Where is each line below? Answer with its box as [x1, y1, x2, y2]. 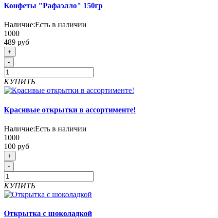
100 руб [4, 142, 29, 150]
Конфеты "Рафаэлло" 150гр [4, 1, 103, 10]
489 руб [4, 38, 29, 47]
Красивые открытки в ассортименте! [4, 105, 136, 114]
